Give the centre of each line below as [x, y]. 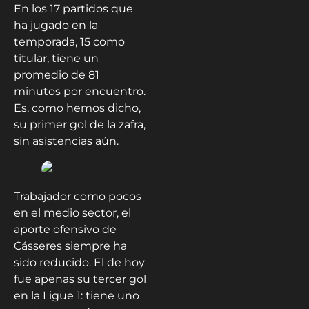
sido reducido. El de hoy [79, 262]
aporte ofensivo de [65, 229]
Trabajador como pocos [78, 196]
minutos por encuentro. [80, 91]
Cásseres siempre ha [70, 246]
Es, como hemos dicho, [77, 108]
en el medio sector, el [72, 212]
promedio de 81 [57, 74]
